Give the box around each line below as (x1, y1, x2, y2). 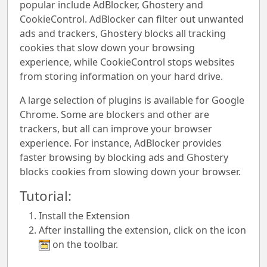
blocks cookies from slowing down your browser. (20, 165, 241, 178)
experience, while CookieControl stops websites (20, 55, 235, 69)
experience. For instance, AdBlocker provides (20, 136, 222, 150)
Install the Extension (39, 209, 130, 222)
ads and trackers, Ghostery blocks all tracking (20, 27, 226, 40)
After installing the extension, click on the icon (39, 223, 246, 237)
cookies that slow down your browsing (20, 41, 195, 54)
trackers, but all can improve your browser (20, 122, 212, 135)
